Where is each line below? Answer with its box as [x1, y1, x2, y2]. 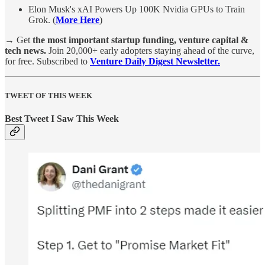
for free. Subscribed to [5, 56, 90, 67]
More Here [56, 15, 99, 25]
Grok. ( [28, 15, 56, 25]
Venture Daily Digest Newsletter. [90, 56, 220, 67]
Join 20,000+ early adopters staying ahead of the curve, [46, 46, 254, 56]
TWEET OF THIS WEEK [5, 91, 92, 100]
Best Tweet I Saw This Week [5, 113, 119, 124]
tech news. [5, 46, 46, 56]
